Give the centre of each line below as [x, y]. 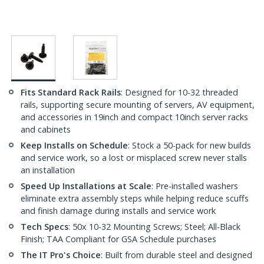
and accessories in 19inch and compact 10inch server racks [134, 117]
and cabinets [46, 130]
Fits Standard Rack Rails [71, 93]
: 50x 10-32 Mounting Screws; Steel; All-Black [154, 227]
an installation [48, 170]
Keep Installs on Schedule [74, 146]
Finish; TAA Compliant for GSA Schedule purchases [118, 239]
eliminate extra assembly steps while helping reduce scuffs [135, 199]
